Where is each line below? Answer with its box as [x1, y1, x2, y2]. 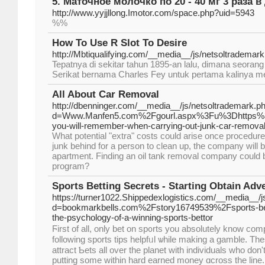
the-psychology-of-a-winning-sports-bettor [52, 212, 213, 222]
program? [52, 161, 89, 171]
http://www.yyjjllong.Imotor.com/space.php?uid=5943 [52, 8, 254, 18]
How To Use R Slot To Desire [52, 37, 187, 49]
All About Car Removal [52, 89, 159, 100]
